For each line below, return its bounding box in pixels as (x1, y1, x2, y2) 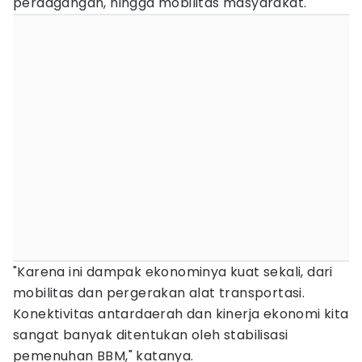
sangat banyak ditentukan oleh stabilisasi (13, 326, 288, 344)
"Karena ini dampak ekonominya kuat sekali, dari (13, 263, 333, 281)
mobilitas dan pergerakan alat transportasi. (13, 284, 305, 302)
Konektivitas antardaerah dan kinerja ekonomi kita (13, 305, 349, 323)
